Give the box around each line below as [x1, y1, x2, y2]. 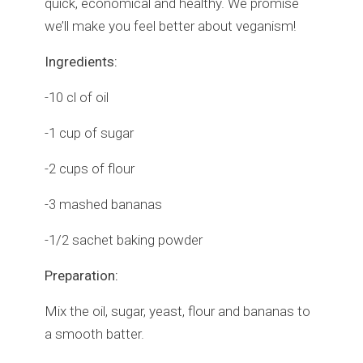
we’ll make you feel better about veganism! [45, 18, 296, 35]
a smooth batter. [45, 326, 144, 343]
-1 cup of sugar [45, 125, 134, 142]
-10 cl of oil [45, 89, 109, 106]
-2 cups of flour [45, 160, 135, 177]
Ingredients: [45, 53, 117, 70]
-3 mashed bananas [45, 196, 162, 213]
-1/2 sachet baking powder [45, 232, 203, 249]
